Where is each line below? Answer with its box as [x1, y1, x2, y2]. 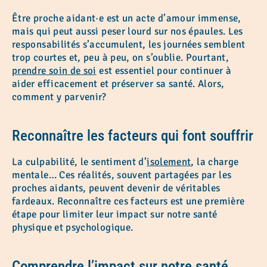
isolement [147, 155, 191, 168]
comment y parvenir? [12, 90, 107, 103]
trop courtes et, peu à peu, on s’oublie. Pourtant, [12, 51, 229, 64]
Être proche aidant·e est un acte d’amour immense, [12, 11, 241, 24]
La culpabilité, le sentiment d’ [12, 155, 147, 168]
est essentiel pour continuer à [96, 64, 232, 77]
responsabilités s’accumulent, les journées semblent [12, 38, 246, 51]
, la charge [191, 155, 239, 168]
